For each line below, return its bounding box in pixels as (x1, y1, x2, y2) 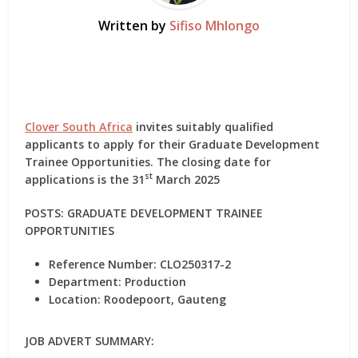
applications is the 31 (25, 172, 145, 187)
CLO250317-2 (157, 257, 232, 272)
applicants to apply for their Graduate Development (25, 137, 320, 152)
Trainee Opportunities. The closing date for (25, 154, 272, 169)
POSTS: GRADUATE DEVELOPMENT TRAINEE (25, 205, 264, 221)
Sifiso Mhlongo (169, 17, 260, 34)
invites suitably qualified (133, 119, 274, 134)
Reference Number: (49, 257, 157, 272)
